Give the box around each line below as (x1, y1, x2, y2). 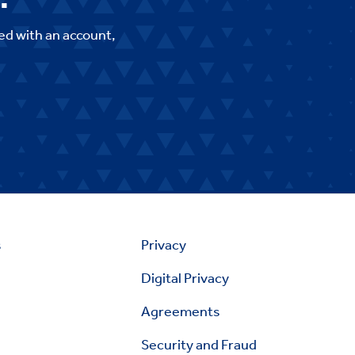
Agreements (141, 302, 221, 320)
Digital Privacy (141, 269, 230, 287)
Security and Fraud (141, 335, 258, 353)
